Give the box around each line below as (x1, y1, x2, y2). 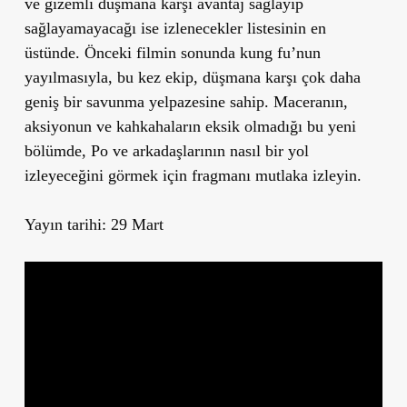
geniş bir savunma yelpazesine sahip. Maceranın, (24, 92, 348, 111)
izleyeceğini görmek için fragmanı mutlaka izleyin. (24, 165, 362, 184)
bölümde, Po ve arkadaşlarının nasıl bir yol (24, 141, 309, 160)
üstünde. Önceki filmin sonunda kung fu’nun (24, 43, 321, 62)
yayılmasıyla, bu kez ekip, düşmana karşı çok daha (24, 67, 361, 86)
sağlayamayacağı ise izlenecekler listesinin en (24, 18, 326, 37)
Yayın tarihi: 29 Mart (24, 214, 164, 233)
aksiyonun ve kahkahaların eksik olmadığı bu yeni (24, 116, 356, 135)
